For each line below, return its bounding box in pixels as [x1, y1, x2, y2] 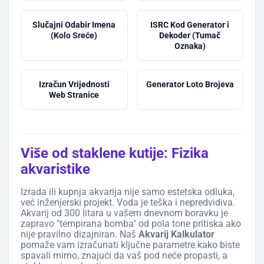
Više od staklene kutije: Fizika [21, 144, 209, 161]
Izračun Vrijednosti [38, 79, 110, 89]
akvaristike [21, 160, 90, 177]
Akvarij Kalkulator [138, 228, 214, 240]
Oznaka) [174, 41, 206, 51]
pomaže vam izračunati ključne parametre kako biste [21, 239, 240, 250]
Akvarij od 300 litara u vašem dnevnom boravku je [21, 207, 228, 219]
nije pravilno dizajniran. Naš [21, 228, 138, 240]
